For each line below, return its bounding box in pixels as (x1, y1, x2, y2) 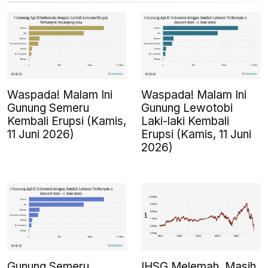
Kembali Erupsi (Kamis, (7, 114, 126, 129)
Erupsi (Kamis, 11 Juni (141, 127, 251, 142)
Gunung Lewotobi (141, 101, 233, 115)
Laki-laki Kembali (141, 114, 229, 129)
